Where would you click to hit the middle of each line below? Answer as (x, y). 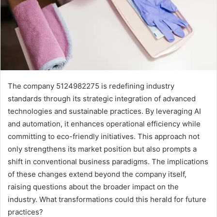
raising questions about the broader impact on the (93, 187)
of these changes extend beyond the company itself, (97, 174)
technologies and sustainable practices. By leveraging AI (104, 111)
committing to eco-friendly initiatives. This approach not (104, 137)
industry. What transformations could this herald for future (107, 200)
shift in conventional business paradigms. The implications (108, 162)
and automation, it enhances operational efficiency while (104, 124)
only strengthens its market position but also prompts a (102, 149)
